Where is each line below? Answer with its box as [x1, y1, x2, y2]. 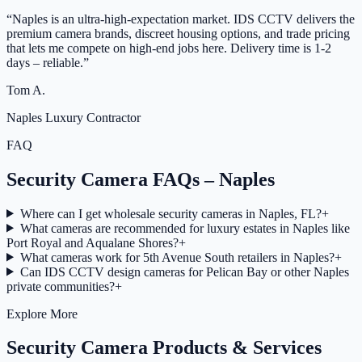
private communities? [6, 279, 115, 293]
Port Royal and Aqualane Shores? [6, 235, 179, 250]
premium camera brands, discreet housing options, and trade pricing [6, 26, 350, 40]
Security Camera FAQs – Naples [6, 168, 275, 190]
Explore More [6, 306, 78, 321]
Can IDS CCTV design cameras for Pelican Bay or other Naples [19, 264, 349, 279]
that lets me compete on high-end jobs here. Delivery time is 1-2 [6, 40, 331, 55]
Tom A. [6, 82, 45, 97]
